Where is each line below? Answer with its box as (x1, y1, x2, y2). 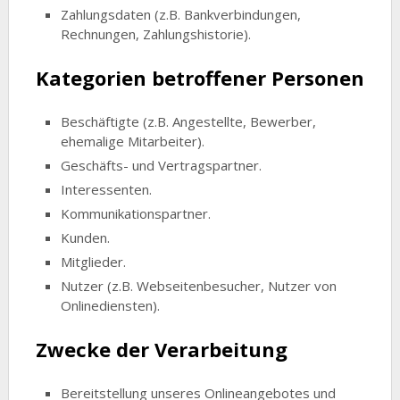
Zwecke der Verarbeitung (35, 336, 287, 363)
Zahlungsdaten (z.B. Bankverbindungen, (61, 4, 302, 23)
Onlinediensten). (61, 296, 161, 314)
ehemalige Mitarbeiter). (61, 131, 205, 150)
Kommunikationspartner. (61, 204, 212, 222)
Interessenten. (61, 179, 153, 198)
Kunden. (61, 228, 111, 246)
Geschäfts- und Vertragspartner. (61, 155, 262, 174)
